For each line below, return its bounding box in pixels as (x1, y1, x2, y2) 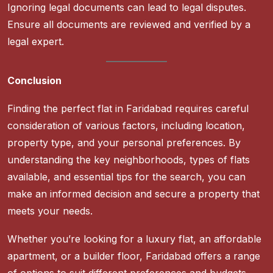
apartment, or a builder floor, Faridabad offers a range (7, 250, 260, 263)
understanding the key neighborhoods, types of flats (7, 154, 250, 166)
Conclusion (7, 74, 62, 87)
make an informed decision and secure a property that (7, 188, 260, 200)
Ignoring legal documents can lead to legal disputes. (7, 1, 246, 14)
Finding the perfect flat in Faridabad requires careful (7, 102, 249, 115)
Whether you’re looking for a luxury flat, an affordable (7, 233, 261, 246)
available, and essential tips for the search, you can (7, 171, 246, 183)
